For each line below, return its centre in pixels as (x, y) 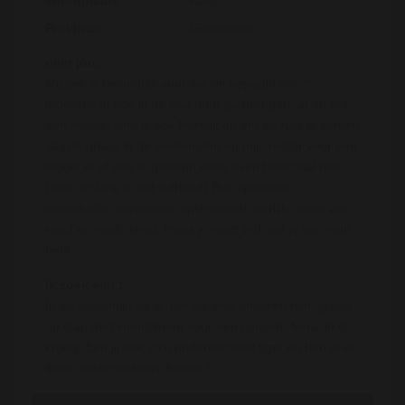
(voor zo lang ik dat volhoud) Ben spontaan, (170, 187)
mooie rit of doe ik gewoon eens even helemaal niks (193, 166)
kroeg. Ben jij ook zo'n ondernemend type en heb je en (202, 347)
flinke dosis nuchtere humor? (128, 367)
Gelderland (221, 28)
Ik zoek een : (84, 284)
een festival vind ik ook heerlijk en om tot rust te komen (202, 124)
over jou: (73, 62)
